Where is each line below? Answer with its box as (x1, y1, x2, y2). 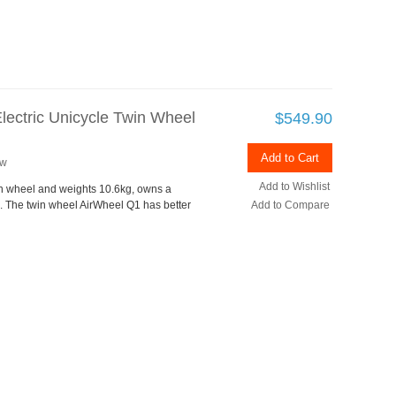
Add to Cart (261, 151, 319, 165)
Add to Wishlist (259, 180, 330, 194)
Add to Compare (251, 199, 330, 212)
